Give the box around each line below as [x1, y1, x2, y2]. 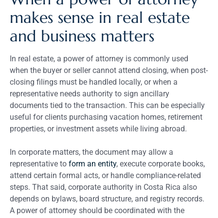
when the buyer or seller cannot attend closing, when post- [10, 65, 208, 75]
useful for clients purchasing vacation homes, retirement [10, 112, 202, 122]
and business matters [10, 26, 154, 46]
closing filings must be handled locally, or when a [10, 77, 178, 87]
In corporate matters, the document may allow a [10, 147, 173, 157]
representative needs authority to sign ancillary [10, 89, 169, 98]
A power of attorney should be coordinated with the [10, 205, 184, 215]
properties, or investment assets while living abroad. [10, 124, 187, 133]
